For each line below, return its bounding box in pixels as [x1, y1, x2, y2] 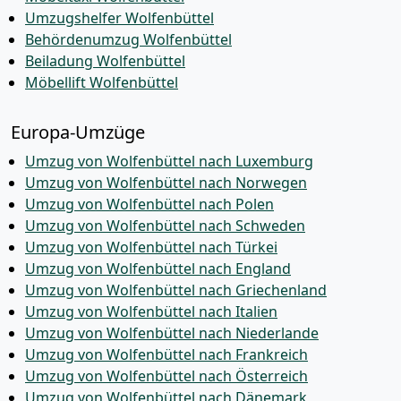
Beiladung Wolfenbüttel [25, 51, 185, 71]
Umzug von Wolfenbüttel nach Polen [25, 194, 274, 214]
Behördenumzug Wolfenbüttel [25, 30, 232, 49]
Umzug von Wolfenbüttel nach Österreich [25, 366, 308, 386]
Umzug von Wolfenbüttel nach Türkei [25, 237, 277, 257]
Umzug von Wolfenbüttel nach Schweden [25, 216, 305, 235]
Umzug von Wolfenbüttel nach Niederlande [25, 323, 319, 343]
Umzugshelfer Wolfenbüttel [25, 8, 214, 28]
